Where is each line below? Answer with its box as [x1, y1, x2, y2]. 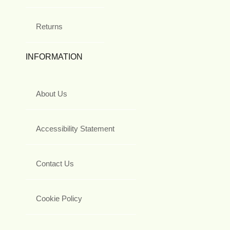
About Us [36, 89, 67, 98]
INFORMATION [26, 52, 83, 61]
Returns [36, 22, 63, 31]
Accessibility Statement [36, 124, 114, 133]
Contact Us [36, 159, 74, 168]
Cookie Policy [36, 194, 82, 203]
